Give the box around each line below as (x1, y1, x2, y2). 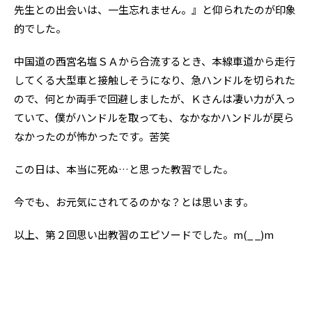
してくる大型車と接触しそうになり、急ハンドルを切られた (14, 72, 295, 87)
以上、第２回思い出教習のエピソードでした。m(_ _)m (14, 227, 274, 242)
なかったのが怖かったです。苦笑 (14, 129, 170, 143)
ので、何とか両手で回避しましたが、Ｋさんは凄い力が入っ (14, 91, 295, 106)
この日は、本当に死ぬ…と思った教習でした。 (14, 162, 233, 176)
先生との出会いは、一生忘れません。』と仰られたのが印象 (14, 2, 296, 17)
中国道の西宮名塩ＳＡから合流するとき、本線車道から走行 (14, 54, 295, 68)
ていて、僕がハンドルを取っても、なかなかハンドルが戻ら (14, 110, 294, 125)
